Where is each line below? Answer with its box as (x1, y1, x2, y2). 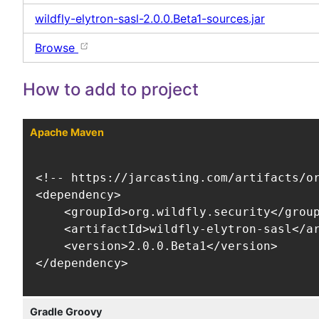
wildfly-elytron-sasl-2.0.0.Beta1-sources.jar (35, 11, 265, 26)
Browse (35, 41, 78, 56)
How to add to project (23, 78, 199, 100)
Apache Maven (29, 126, 104, 139)
